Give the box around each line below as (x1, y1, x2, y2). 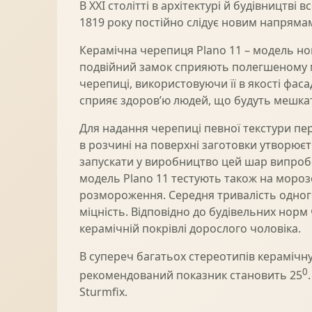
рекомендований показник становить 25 (79, 267, 302, 283)
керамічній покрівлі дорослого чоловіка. (79, 220, 301, 236)
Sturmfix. (79, 284, 127, 300)
